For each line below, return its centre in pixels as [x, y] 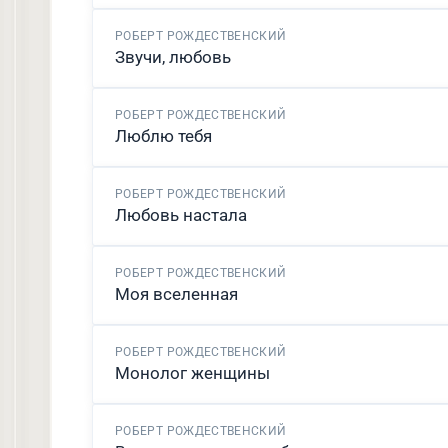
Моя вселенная [176, 294]
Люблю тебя [163, 136]
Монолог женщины [192, 373]
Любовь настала [181, 215]
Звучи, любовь [173, 57]
